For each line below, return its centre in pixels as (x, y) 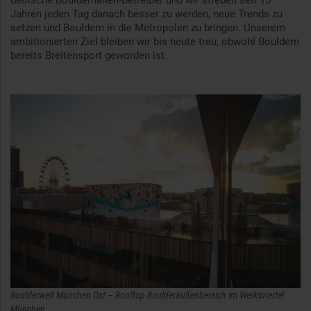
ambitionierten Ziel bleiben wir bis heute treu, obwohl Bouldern (155, 42)
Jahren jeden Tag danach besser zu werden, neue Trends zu (146, 14)
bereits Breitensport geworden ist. (89, 56)
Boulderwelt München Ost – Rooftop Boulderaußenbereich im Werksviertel (147, 295)
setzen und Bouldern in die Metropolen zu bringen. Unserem (148, 28)
